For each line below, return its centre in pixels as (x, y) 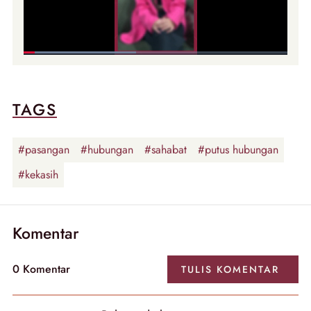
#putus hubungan (238, 150)
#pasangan (44, 150)
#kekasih (38, 175)
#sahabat (166, 150)
